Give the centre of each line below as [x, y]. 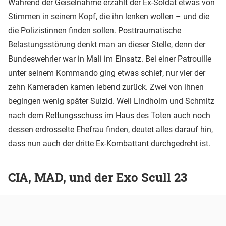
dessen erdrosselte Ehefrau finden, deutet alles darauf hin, [110, 129]
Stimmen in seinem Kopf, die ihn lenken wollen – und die [109, 16]
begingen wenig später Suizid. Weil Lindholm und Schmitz [111, 101]
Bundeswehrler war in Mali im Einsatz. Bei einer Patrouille [110, 59]
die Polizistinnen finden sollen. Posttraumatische [95, 30]
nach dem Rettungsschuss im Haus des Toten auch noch [109, 115]
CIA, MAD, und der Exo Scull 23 [98, 177]
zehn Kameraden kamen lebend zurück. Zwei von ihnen [106, 87]
